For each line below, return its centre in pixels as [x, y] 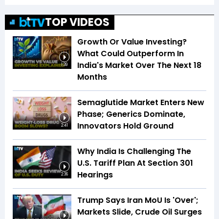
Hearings [95, 175]
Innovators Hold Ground [125, 126]
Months [92, 77]
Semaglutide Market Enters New [141, 102]
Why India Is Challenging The [134, 151]
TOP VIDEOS [77, 22]
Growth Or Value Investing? [132, 42]
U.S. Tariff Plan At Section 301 [135, 163]
